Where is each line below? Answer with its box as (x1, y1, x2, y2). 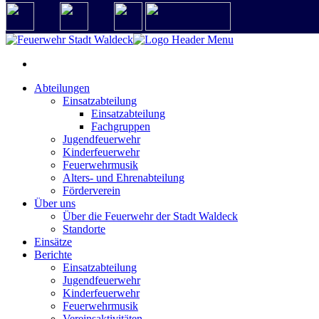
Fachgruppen (91, 120, 150, 132)
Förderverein (63, 184, 120, 197)
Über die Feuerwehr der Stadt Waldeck (63, 210, 238, 222)
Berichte (34, 249, 72, 261)
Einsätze (34, 236, 72, 248)
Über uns (34, 197, 75, 209)
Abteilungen (34, 82, 90, 94)
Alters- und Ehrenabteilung (63, 172, 184, 184)
